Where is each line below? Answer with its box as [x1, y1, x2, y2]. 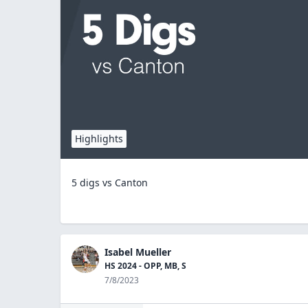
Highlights [75, 131, 123, 145]
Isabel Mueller [104, 245, 171, 258]
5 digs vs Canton [71, 175, 148, 189]
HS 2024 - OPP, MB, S [104, 259, 186, 272]
